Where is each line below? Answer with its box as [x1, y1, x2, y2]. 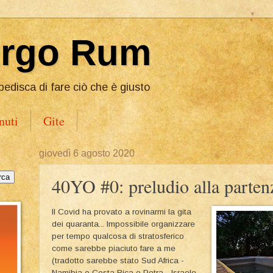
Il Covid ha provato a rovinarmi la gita [52, 207, 191, 216]
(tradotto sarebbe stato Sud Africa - [52, 255, 184, 265]
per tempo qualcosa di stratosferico [52, 231, 184, 241]
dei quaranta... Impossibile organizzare [52, 219, 195, 229]
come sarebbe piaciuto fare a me [52, 243, 175, 253]
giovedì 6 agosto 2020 [39, 148, 135, 158]
